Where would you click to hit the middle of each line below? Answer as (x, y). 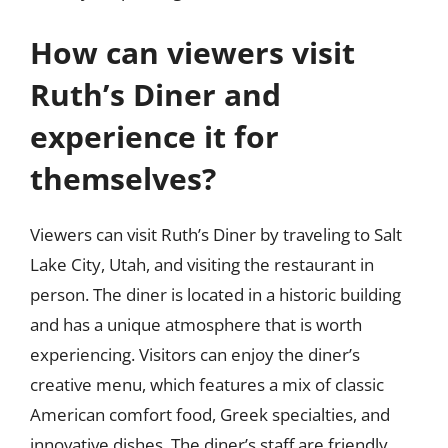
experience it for (154, 136)
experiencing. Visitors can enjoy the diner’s (195, 354)
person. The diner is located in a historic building (215, 294)
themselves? (123, 178)
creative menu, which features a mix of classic (207, 384)
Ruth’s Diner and (155, 94)
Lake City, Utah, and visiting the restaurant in (202, 264)
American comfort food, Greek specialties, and (210, 414)
